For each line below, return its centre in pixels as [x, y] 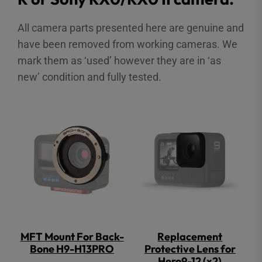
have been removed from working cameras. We [127, 44]
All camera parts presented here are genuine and [131, 27]
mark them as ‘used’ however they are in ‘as [119, 60]
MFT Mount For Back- [72, 237]
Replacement [190, 237]
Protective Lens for [190, 249]
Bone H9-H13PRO [72, 249]
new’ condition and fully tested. [89, 77]
